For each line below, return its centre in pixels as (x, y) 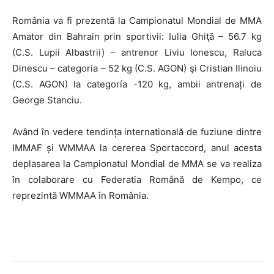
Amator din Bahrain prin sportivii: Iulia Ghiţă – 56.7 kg (137, 36)
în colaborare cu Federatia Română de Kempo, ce (137, 179)
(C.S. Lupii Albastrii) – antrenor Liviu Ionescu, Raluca (137, 52)
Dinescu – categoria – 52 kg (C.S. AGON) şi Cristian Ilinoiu (137, 68)
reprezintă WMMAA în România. (80, 195)
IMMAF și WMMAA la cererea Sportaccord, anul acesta (137, 147)
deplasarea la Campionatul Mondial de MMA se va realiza (137, 163)
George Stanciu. (47, 100)
